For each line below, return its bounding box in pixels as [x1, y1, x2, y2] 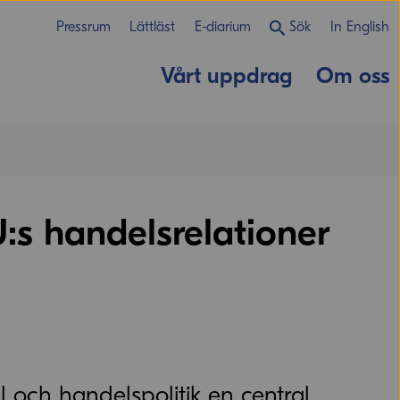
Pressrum [55, 19, 111, 35]
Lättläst [129, 19, 176, 35]
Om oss [315, 62, 389, 89]
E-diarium [194, 19, 251, 35]
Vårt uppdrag [160, 62, 292, 89]
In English [329, 19, 389, 35]
